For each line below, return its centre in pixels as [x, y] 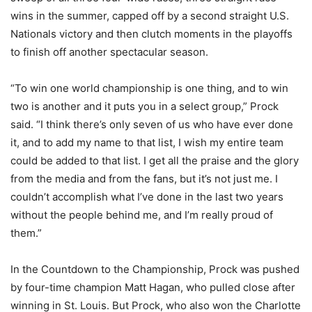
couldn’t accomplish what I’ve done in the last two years [147, 197]
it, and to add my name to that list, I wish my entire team [147, 143]
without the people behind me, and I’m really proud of [142, 215]
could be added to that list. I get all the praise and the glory [155, 161]
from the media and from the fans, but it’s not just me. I [144, 179]
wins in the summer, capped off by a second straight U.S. [150, 16]
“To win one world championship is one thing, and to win [149, 88]
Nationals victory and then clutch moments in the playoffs [151, 34]
